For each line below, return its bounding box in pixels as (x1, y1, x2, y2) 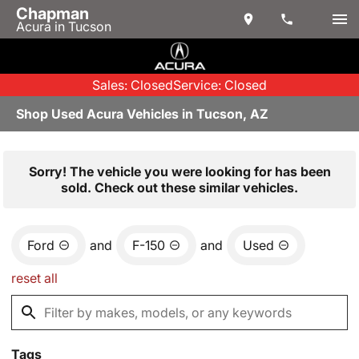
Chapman (16, 4, 89, 23)
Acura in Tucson (16, 18, 111, 34)
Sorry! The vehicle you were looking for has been (28, 163, 331, 179)
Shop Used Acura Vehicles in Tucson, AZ (16, 106, 268, 122)
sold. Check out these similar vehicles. (61, 179, 298, 196)
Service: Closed (173, 77, 267, 93)
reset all (11, 270, 58, 286)
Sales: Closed (92, 77, 173, 93)
